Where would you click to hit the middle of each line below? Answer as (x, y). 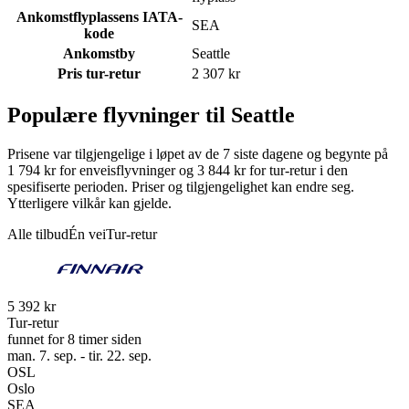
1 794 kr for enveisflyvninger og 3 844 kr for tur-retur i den (178, 170)
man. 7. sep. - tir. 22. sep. (79, 355)
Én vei (87, 234)
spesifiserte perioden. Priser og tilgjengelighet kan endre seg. (181, 186)
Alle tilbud (38, 234)
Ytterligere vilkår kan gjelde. (89, 203)
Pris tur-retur (99, 73)
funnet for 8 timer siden (74, 339)
